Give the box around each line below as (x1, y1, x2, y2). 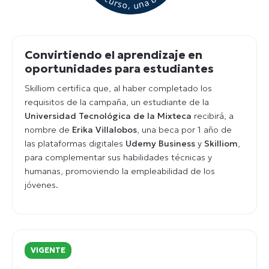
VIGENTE (31, 244, 65, 255)
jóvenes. (25, 179, 58, 190)
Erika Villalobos (72, 124, 137, 135)
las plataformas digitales (25, 138, 125, 149)
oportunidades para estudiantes (25, 61, 214, 76)
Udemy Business (125, 138, 195, 149)
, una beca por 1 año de (137, 124, 232, 135)
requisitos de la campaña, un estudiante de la (25, 96, 209, 107)
